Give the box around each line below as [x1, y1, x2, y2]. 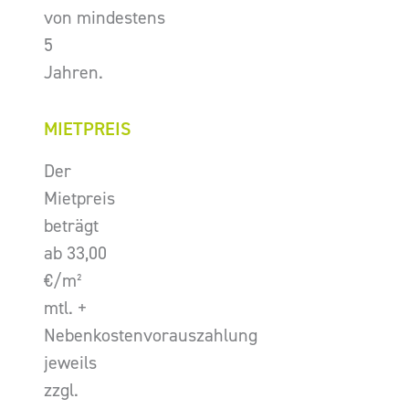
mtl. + [44, 297, 87, 320]
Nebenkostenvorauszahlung [44, 324, 257, 347]
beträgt [44, 215, 99, 237]
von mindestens [44, 6, 165, 29]
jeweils [44, 351, 97, 374]
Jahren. [44, 61, 103, 84]
